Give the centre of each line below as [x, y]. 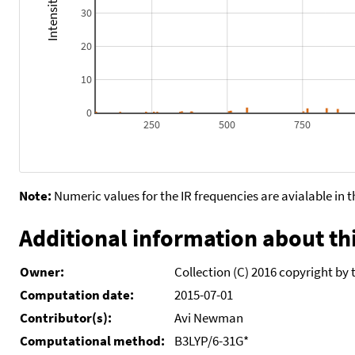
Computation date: [77, 294]
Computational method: [94, 340]
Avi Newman [209, 317]
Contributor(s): [66, 317]
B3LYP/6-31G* [212, 340]
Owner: [42, 271]
